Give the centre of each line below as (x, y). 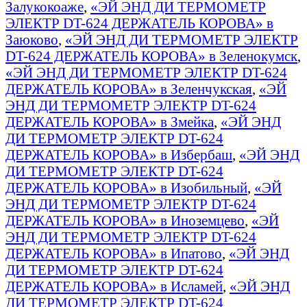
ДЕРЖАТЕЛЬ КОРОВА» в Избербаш (119, 154)
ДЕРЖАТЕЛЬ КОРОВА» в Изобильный (126, 187)
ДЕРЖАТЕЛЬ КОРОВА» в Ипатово (114, 253)
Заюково (32, 39)
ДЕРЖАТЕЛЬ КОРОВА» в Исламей (114, 286)
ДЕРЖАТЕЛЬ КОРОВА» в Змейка (110, 121)
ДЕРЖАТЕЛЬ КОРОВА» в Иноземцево (125, 220)
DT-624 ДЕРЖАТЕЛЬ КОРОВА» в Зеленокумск (151, 56)
